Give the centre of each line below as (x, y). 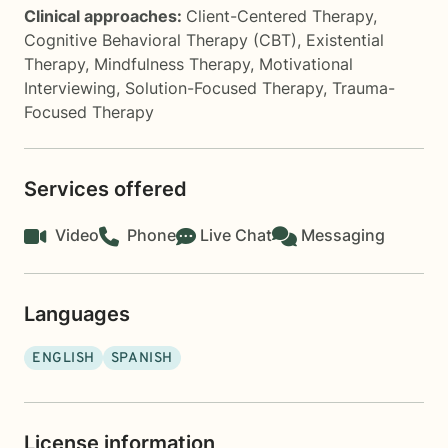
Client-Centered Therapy (279, 16)
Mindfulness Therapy (172, 64)
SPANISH (141, 358)
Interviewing (70, 88)
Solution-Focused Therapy (224, 88)
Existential (345, 40)
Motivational (306, 64)
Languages (77, 314)
